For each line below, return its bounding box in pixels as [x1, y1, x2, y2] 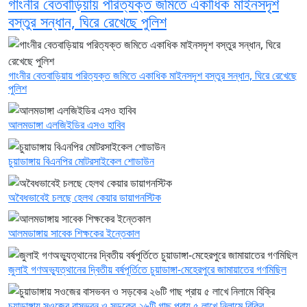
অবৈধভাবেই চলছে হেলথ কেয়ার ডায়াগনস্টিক [8, 189, 161, 205]
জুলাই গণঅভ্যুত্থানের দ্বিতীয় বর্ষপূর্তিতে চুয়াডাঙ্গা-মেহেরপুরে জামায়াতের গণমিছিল [8, 261, 286, 277]
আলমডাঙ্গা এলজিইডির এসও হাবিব [8, 117, 125, 133]
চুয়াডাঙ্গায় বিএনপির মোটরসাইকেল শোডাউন [8, 153, 154, 169]
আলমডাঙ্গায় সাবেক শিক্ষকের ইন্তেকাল [8, 225, 140, 241]
